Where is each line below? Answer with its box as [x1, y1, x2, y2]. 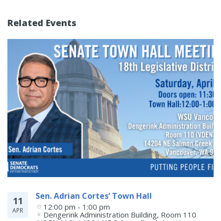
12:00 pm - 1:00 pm [43, 202, 110, 212]
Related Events [7, 17, 76, 29]
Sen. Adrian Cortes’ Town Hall [36, 190, 152, 202]
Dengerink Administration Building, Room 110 [43, 210, 196, 220]
